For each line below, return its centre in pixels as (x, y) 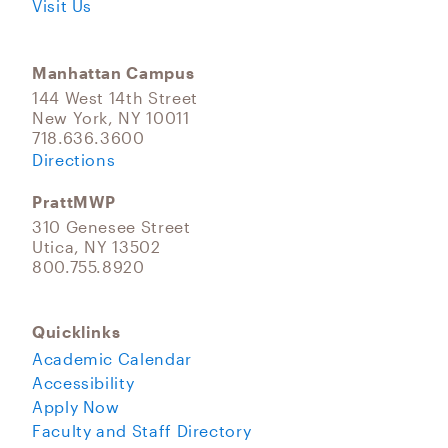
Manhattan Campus (113, 73)
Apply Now (76, 407)
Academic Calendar (112, 359)
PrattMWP (74, 202)
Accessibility (83, 383)
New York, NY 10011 (111, 118)
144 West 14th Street (115, 98)
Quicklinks (76, 332)
